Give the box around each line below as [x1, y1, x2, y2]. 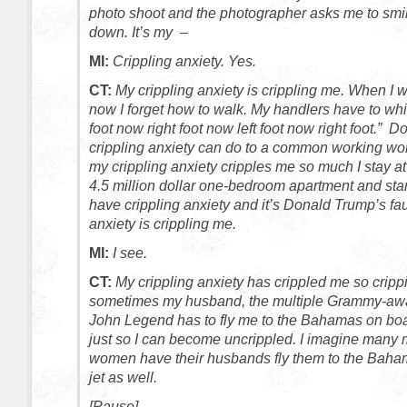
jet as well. [89, 370, 157, 385]
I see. [113, 245, 147, 261]
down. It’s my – [89, 25, 192, 40]
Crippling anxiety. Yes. [113, 54, 256, 69]
